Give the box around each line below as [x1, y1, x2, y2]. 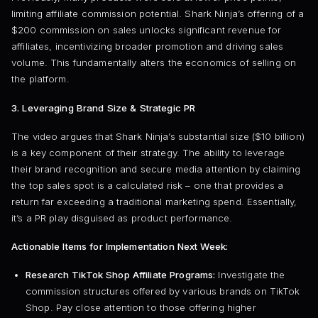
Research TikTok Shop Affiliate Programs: [25, 269, 216, 281]
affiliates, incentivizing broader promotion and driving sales [11, 40, 284, 53]
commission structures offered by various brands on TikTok [25, 285, 300, 297]
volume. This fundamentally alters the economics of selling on [11, 57, 297, 69]
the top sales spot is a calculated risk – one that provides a [11, 179, 284, 191]
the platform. [11, 73, 70, 85]
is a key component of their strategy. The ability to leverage [11, 146, 285, 158]
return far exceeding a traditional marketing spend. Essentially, [11, 195, 297, 207]
